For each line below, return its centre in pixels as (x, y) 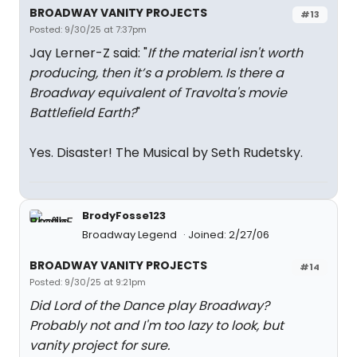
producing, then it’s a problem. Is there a (157, 73)
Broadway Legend (131, 235)
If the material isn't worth (225, 53)
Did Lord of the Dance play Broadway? (149, 306)
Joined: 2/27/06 (229, 235)
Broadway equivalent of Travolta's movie (158, 93)
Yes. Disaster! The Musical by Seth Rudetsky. (166, 153)
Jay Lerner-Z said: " (88, 53)
